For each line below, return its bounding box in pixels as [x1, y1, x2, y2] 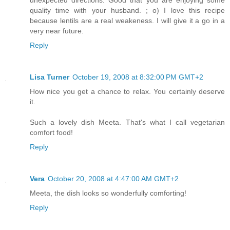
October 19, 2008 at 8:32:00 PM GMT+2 [72, 73, 203, 82]
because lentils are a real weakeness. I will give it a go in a [30, 16, 225, 25]
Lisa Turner [30, 73, 69, 82]
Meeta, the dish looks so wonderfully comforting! [30, 189, 186, 198]
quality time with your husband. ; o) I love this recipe [30, 6, 225, 15]
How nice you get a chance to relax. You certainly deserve [30, 87, 225, 96]
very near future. [30, 27, 84, 35]
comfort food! [30, 128, 73, 137]
